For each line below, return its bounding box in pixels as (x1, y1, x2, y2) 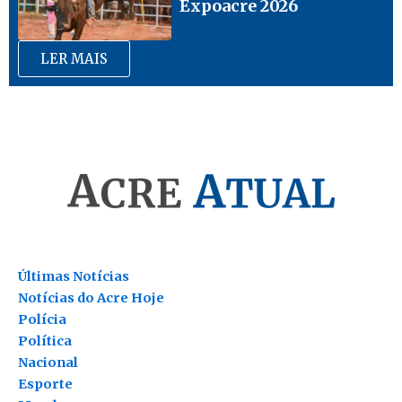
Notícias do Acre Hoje (18, 290, 164, 307)
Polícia (18, 311, 66, 328)
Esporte (18, 376, 73, 393)
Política (18, 333, 72, 350)
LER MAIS (40, 50, 108, 68)
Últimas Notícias (18, 268, 129, 285)
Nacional (18, 354, 78, 371)
